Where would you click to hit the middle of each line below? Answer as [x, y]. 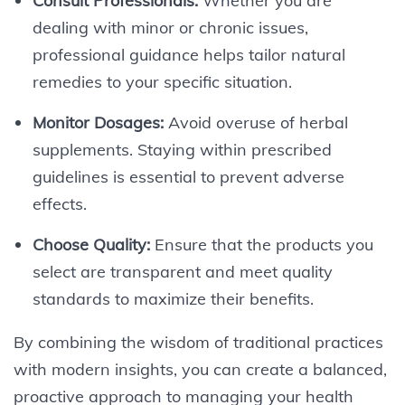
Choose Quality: [91, 244]
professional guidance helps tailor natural [188, 54]
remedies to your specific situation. [162, 81]
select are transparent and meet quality [182, 271]
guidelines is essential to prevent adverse [188, 176]
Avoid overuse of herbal [255, 122]
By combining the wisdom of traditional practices [198, 342]
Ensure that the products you [261, 244]
